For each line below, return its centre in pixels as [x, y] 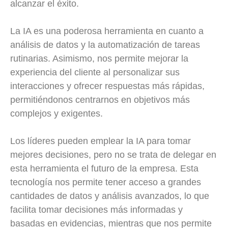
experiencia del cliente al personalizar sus [95, 73]
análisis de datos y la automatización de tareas [105, 45]
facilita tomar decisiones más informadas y [96, 210]
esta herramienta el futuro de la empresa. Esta [104, 169]
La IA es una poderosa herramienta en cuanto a [107, 31]
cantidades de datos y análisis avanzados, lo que [110, 196]
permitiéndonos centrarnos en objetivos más [100, 100]
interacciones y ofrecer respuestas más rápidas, [107, 86]
